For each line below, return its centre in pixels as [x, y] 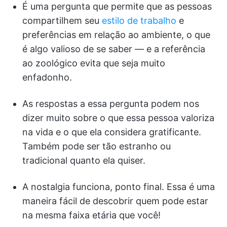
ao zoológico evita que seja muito [94, 63]
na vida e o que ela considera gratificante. [112, 132]
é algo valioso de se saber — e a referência [114, 49]
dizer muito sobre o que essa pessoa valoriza [118, 118]
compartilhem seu [62, 21]
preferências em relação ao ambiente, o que [116, 35]
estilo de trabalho [139, 21]
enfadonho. [47, 77]
